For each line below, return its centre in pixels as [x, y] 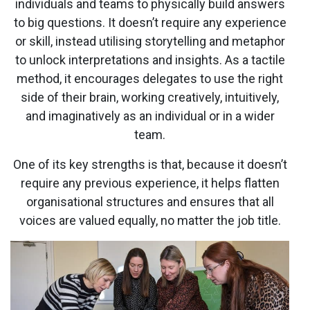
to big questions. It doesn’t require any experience [150, 23]
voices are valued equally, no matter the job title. [150, 221]
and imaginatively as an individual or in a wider [150, 116]
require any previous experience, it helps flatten [150, 183]
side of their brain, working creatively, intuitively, [150, 98]
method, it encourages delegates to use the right [150, 79]
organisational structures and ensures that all [150, 202]
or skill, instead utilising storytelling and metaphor [150, 42]
